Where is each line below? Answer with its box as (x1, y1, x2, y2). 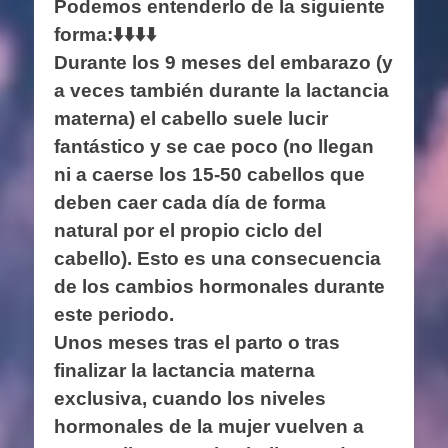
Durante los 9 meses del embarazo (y (54, 51, 393, 73)
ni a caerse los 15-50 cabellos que (54, 163, 365, 185)
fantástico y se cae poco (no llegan (54, 135, 374, 157)
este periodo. (54, 303, 174, 325)
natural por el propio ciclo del (54, 219, 322, 241)
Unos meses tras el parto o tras (54, 331, 340, 353)
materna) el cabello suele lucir (54, 107, 328, 129)
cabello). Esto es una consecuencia (54, 247, 381, 269)
